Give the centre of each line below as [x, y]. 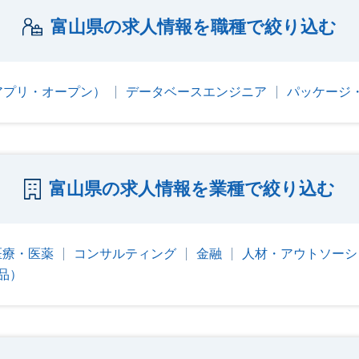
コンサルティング [125, 253]
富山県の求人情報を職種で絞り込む [194, 26]
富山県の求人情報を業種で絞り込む [192, 188]
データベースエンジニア [196, 91]
